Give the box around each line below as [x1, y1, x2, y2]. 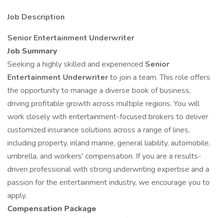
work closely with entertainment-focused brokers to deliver [7, 111, 208, 122]
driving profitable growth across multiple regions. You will [7, 98, 200, 109]
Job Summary [7, 46, 57, 56]
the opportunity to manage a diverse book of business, [7, 85, 191, 96]
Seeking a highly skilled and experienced [7, 59, 145, 70]
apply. [7, 190, 27, 201]
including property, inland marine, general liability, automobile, [7, 138, 210, 148]
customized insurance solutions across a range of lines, [7, 125, 190, 135]
